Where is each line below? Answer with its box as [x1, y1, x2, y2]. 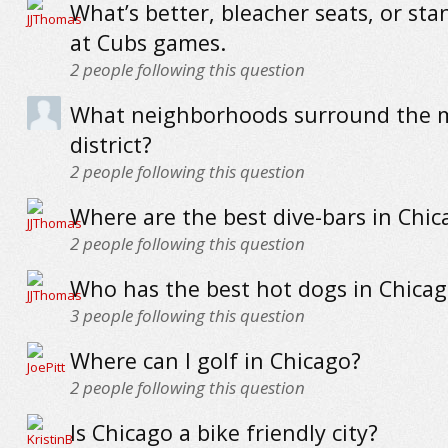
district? [69, 130, 152, 159]
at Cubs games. [69, 28, 226, 57]
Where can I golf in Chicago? [69, 346, 361, 375]
